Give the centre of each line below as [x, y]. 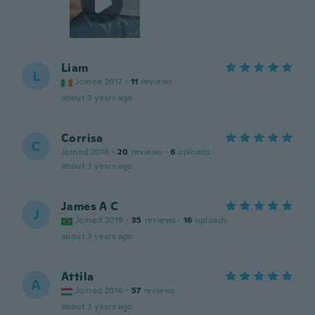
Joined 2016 [99, 290]
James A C [90, 206]
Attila [78, 277]
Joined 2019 [99, 220]
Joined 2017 [99, 82]
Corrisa [82, 138]
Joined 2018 [85, 152]
